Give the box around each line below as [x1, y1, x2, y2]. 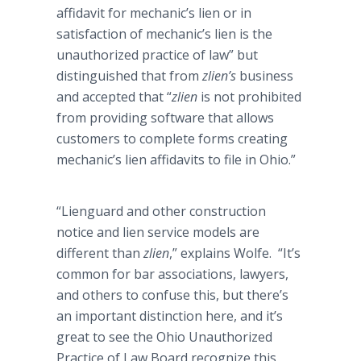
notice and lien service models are [56, 223, 259, 241]
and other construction [123, 202, 266, 220]
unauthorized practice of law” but [56, 46, 258, 64]
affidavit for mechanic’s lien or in [56, 4, 251, 22]
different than [56, 244, 143, 262]
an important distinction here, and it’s [56, 307, 283, 325]
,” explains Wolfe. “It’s [169, 244, 301, 262]
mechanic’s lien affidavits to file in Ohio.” [56, 151, 296, 168]
